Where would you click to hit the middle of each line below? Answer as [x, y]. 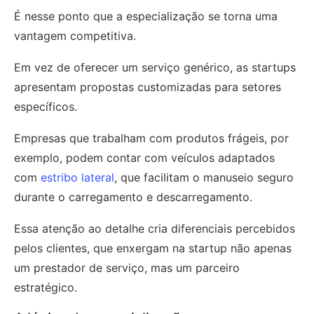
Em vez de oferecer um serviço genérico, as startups [155, 67]
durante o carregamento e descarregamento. [133, 197]
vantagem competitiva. [77, 35]
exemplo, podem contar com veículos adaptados [144, 157]
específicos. [47, 106]
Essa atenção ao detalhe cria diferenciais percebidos [155, 228]
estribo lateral [77, 177]
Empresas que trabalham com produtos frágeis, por [151, 138]
